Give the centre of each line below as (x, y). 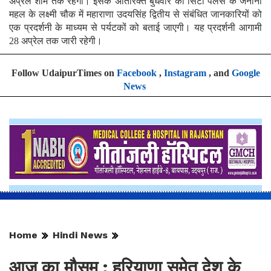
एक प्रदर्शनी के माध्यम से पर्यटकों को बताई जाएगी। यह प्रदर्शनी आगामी (135, 28)
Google (246, 73)
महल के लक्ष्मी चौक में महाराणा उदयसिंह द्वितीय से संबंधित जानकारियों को (135, 15)
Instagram (185, 73)
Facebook (136, 73)
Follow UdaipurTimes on (64, 73)
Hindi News (80, 235)
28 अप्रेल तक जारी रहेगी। (56, 41)
